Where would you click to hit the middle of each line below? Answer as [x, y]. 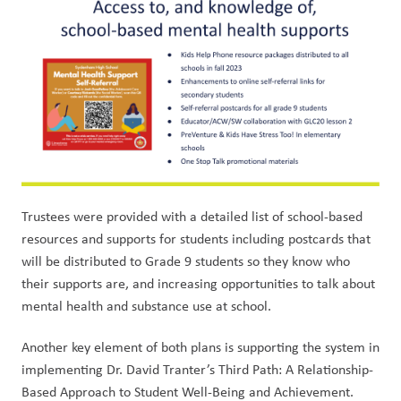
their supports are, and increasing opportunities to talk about [198, 283]
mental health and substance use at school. [148, 306]
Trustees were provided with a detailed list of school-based [192, 216]
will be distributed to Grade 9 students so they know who [186, 261]
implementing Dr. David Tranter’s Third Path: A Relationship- [197, 369]
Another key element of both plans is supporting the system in [200, 347]
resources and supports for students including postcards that [196, 239]
